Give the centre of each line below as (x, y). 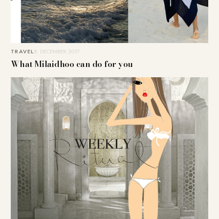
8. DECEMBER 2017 (57, 52)
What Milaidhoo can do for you (72, 64)
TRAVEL (22, 52)
